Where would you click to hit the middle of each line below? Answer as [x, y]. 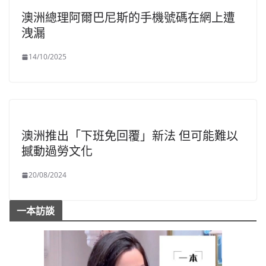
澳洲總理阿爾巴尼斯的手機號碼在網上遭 [128, 18]
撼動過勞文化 [57, 151]
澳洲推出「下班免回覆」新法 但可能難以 [130, 136]
